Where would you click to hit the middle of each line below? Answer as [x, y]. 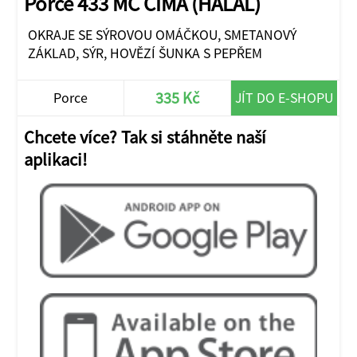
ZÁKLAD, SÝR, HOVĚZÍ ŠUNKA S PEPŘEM [145, 53]
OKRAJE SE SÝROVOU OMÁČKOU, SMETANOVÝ [162, 35]
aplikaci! [56, 159]
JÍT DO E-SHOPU [284, 97]
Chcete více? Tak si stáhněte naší [145, 137]
